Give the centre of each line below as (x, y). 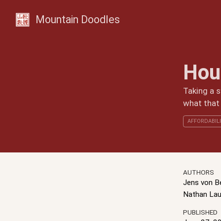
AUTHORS (199, 172)
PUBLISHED (200, 212)
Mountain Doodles (77, 19)
